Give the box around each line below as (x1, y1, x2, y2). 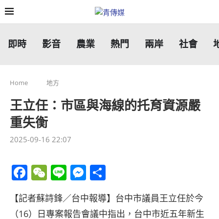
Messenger (86, 162, 166, 183)
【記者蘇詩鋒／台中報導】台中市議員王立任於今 (10, 192, 203, 204)
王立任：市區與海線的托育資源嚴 (10, 98, 200, 113)
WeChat (47, 162, 104, 183)
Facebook (27, 162, 97, 183)
